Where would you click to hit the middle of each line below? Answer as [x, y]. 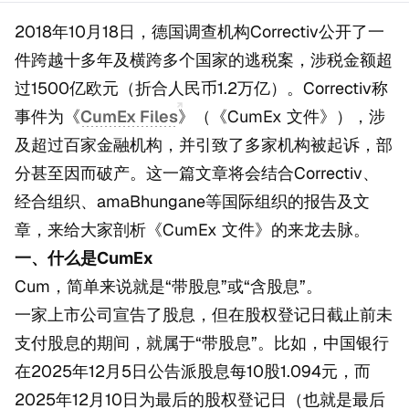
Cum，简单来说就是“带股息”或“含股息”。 [168, 287]
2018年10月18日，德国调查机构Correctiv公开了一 [199, 32]
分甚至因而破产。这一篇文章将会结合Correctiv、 [197, 173]
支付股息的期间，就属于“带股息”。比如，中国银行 [202, 343]
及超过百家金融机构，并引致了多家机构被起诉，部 [204, 145]
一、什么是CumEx [84, 258]
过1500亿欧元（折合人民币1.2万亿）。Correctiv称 [201, 89]
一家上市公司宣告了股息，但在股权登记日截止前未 [204, 315]
